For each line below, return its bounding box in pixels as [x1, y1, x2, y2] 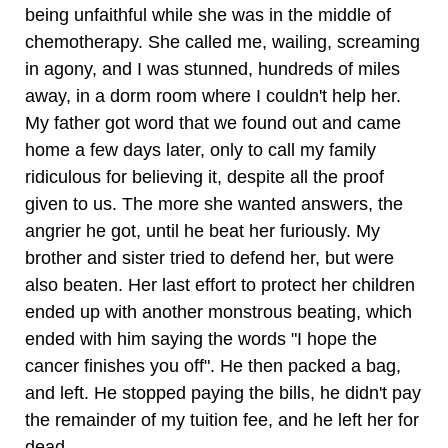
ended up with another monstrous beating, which [25, 302, 412, 322]
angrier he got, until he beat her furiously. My [25, 221, 380, 241]
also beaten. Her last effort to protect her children [25, 275, 415, 295]
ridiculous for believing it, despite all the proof [25, 167, 384, 187]
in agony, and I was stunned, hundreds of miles [25, 59, 400, 79]
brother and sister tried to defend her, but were [25, 248, 394, 268]
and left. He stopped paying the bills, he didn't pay [25, 383, 421, 403]
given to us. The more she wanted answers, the [25, 194, 403, 214]
